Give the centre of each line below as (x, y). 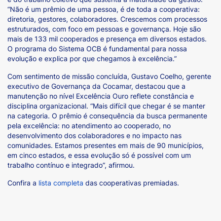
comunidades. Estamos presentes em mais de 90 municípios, (106, 146)
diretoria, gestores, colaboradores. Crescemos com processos (107, 19)
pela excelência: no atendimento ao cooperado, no (89, 126)
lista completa (61, 183)
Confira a (23, 183)
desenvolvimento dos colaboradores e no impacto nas (94, 136)
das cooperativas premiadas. (132, 183)
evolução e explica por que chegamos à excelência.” (93, 59)
